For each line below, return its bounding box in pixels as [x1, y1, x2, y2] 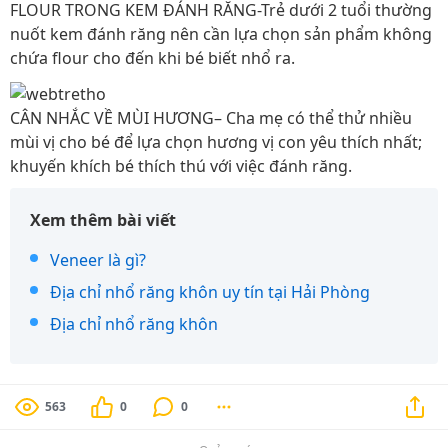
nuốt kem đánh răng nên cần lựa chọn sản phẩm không [10, 23, 432, 46]
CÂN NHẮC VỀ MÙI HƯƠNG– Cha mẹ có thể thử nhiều [10, 107, 412, 130]
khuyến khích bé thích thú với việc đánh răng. [10, 155, 352, 178]
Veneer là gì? [50, 249, 146, 272]
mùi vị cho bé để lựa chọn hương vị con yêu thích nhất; [10, 131, 422, 154]
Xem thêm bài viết [30, 209, 176, 232]
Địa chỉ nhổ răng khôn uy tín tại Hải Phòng [50, 281, 370, 304]
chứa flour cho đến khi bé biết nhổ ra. [10, 47, 295, 70]
